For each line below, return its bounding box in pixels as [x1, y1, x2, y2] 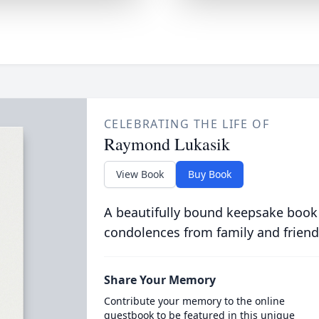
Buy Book [187, 167, 231, 181]
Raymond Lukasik [103, 132, 230, 155]
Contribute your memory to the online [103, 294, 285, 308]
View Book [115, 167, 164, 181]
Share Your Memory [103, 272, 216, 288]
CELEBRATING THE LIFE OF [103, 116, 270, 132]
